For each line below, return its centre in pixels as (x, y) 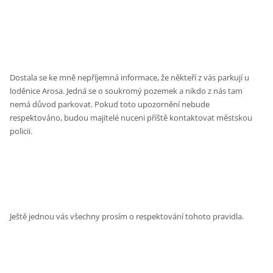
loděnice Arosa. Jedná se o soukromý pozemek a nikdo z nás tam (126, 91)
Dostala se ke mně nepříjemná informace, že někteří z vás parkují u (130, 78)
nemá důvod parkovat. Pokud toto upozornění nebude (110, 105)
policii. (21, 131)
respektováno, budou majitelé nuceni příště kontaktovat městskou (131, 118)
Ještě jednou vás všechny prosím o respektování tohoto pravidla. (128, 217)
